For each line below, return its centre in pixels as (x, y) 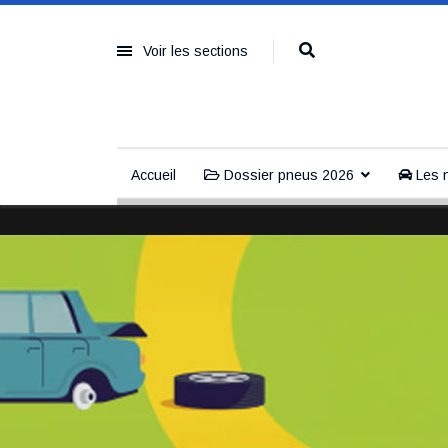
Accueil (153, 175)
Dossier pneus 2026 (287, 175)
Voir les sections (195, 51)
